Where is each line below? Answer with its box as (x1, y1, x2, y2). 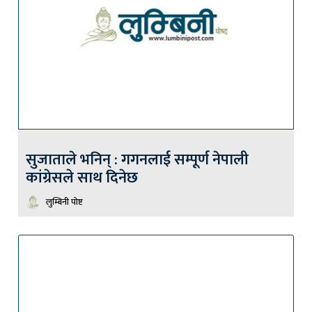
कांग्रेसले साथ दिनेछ (26, 164, 138, 191)
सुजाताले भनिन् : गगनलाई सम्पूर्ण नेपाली (26, 146, 249, 173)
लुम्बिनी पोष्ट (46, 194, 83, 210)
